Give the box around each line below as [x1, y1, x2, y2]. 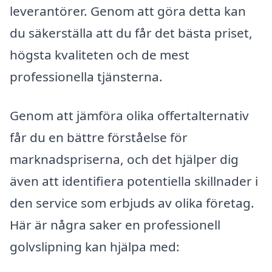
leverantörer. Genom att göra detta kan [10, 2, 246, 20]
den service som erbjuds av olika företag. [10, 194, 254, 212]
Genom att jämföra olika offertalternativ [10, 107, 249, 124]
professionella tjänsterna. [10, 68, 163, 86]
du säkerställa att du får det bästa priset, [10, 24, 253, 42]
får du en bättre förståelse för [10, 129, 188, 146]
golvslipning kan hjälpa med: [10, 238, 180, 256]
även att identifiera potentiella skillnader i [10, 172, 258, 190]
